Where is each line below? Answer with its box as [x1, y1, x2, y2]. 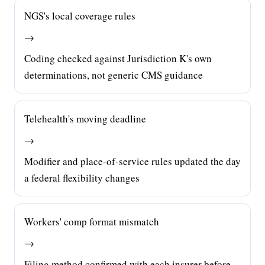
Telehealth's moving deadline [24, 112, 146, 125]
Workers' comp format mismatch [24, 215, 159, 228]
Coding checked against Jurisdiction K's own [24, 51, 212, 65]
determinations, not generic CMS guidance [24, 68, 203, 82]
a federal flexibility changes [24, 171, 140, 185]
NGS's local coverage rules [24, 9, 135, 22]
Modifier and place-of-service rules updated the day [24, 154, 241, 168]
